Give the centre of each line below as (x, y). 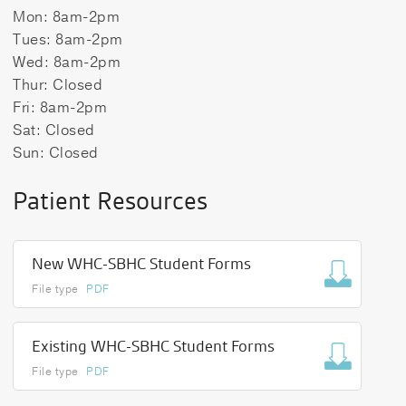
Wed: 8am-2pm (67, 62)
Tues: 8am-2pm (68, 39)
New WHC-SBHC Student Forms (142, 264)
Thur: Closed (58, 85)
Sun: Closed (56, 153)
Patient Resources (111, 201)
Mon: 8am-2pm (67, 17)
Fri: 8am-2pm (60, 107)
